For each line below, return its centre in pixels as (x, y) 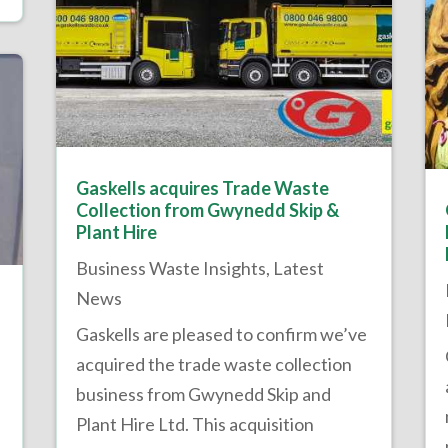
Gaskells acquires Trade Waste (202, 187)
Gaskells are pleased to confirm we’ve (221, 333)
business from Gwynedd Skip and (203, 393)
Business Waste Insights (170, 267)
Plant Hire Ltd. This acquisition (194, 423)
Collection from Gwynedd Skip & (207, 209)
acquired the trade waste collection (213, 363)
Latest (298, 267)
